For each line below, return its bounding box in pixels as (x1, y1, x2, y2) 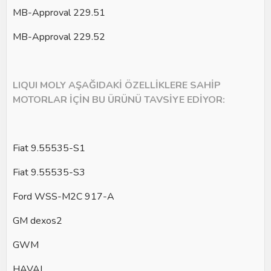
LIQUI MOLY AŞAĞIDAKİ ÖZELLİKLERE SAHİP (13, 79, 221, 92)
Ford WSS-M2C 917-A (13, 190, 114, 203)
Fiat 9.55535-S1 (13, 142, 85, 155)
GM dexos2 (13, 214, 62, 227)
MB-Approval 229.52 (13, 30, 105, 44)
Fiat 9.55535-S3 (13, 166, 85, 179)
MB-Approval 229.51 (13, 6, 105, 19)
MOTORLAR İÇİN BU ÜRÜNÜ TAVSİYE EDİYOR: (13, 93, 227, 106)
